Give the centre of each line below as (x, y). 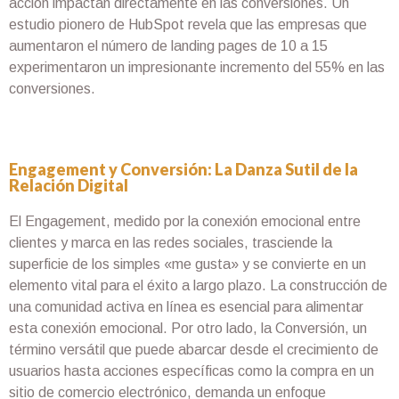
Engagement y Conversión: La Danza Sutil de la (183, 169)
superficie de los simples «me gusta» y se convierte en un (187, 264)
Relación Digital (69, 185)
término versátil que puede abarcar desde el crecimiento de (194, 349)
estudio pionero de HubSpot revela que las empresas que (188, 25)
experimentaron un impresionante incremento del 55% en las (197, 68)
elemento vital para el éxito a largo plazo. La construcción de (198, 285)
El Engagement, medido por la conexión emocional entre (185, 221)
